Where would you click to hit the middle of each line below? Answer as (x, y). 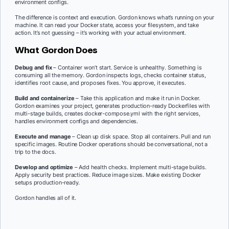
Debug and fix (33, 68)
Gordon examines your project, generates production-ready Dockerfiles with (112, 106)
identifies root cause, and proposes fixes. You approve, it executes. (100, 83)
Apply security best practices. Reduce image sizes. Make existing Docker (108, 175)
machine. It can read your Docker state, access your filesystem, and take (107, 25)
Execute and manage (43, 137)
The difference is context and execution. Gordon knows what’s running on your (114, 17)
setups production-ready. (48, 183)
